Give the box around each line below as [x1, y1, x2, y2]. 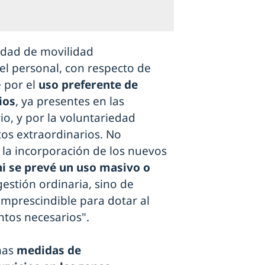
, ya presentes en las [15, 93, 124, 109]
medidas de [17, 242, 81, 258]
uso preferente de [38, 76, 138, 92]
